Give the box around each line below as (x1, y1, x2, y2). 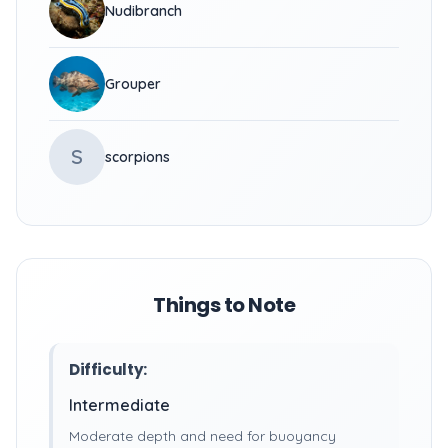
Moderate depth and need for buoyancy (69, 427, 336, 445)
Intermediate (69, 395, 170, 415)
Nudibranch (105, 2, 182, 20)
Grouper (105, 75, 161, 93)
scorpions (105, 148, 170, 166)
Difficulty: (69, 359, 147, 380)
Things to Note (153, 291, 295, 319)
